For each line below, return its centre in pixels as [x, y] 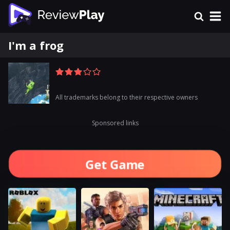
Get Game [115, 164]
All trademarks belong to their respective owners [127, 97]
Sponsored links [115, 123]
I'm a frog [36, 45]
